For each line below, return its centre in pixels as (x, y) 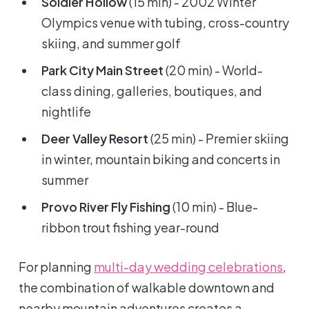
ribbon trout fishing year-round (131, 228)
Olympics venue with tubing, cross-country (166, 23)
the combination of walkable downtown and (147, 288)
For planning (57, 267)
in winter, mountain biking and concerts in (161, 159)
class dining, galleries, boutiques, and (152, 91)
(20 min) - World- (213, 70)
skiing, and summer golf (111, 43)
